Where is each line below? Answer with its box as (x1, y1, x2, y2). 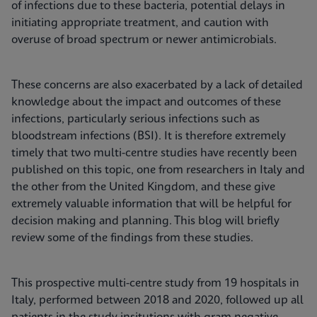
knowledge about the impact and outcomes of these (11, 96, 281, 108)
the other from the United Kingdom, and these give (11, 181, 275, 193)
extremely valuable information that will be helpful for (11, 198, 292, 210)
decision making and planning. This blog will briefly (11, 215, 279, 227)
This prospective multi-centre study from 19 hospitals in (11, 277, 299, 289)
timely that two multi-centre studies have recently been (11, 147, 297, 159)
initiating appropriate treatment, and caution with (11, 17, 269, 29)
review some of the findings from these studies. (11, 232, 253, 244)
